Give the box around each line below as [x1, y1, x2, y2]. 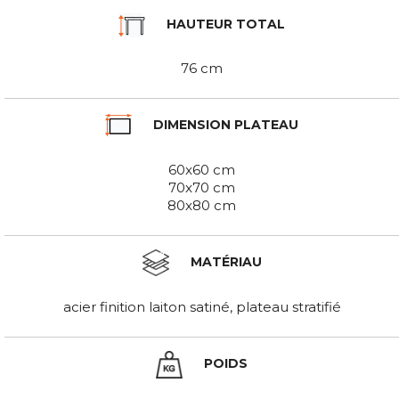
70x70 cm [168, 179, 235, 197]
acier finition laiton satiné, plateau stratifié [62, 298, 341, 316]
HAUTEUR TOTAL [163, 16, 285, 33]
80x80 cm [167, 197, 236, 215]
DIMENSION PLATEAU [150, 116, 298, 133]
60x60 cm [168, 161, 235, 179]
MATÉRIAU [186, 253, 262, 270]
